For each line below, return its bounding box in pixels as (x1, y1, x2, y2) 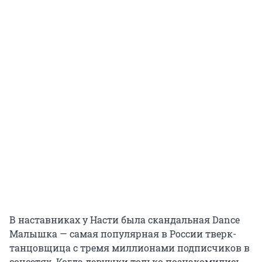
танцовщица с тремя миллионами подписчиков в (9, 242, 250, 254)
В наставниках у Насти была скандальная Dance (9, 213, 240, 226)
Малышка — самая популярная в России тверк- (9, 227, 236, 240)
